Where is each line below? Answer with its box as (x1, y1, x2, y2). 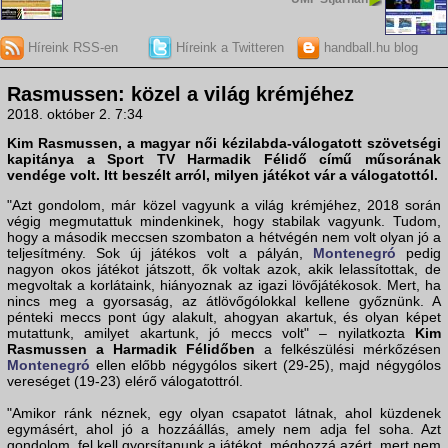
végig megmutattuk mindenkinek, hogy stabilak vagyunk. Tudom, (7, 212, 441, 229)
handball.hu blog (319, 39, 418, 55)
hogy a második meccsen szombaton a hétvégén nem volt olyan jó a (7, 228, 441, 245)
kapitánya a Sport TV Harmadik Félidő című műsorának (7, 151, 441, 168)
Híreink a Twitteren (171, 39, 284, 55)
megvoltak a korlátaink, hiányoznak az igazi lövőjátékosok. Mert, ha (7, 276, 441, 293)
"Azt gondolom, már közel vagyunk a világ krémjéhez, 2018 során (7, 196, 441, 213)
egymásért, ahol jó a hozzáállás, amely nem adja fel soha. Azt (7, 420, 441, 437)
